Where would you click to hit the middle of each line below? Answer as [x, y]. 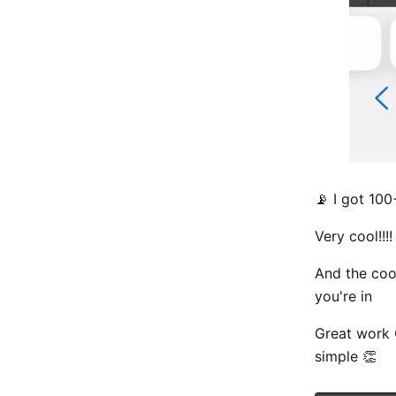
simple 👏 [346, 357]
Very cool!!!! [354, 236]
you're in [343, 297]
